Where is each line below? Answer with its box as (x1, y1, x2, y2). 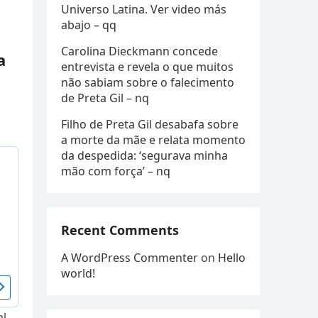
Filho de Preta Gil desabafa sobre (61, 116, 238, 132)
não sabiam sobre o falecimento (61, 75, 234, 90)
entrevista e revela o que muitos (61, 59, 234, 75)
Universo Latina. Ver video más (61, 1, 226, 17)
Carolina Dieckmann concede (61, 43, 218, 59)
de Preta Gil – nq (61, 90, 149, 106)
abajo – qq (61, 17, 116, 33)
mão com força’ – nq (61, 163, 170, 179)
